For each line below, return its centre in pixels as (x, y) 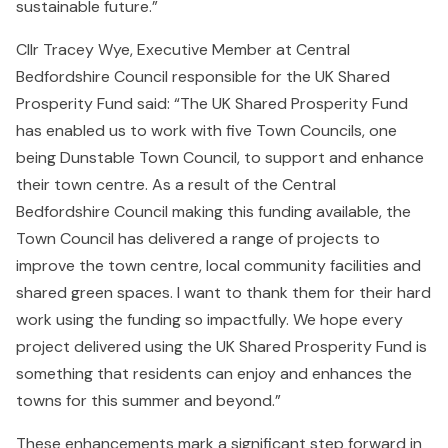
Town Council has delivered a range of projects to (198, 238)
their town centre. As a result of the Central (176, 184)
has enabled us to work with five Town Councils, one (206, 130)
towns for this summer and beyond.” (148, 400)
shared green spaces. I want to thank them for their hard (223, 292)
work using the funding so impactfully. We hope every (209, 319)
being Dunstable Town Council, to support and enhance (220, 157)
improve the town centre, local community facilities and (218, 265)
